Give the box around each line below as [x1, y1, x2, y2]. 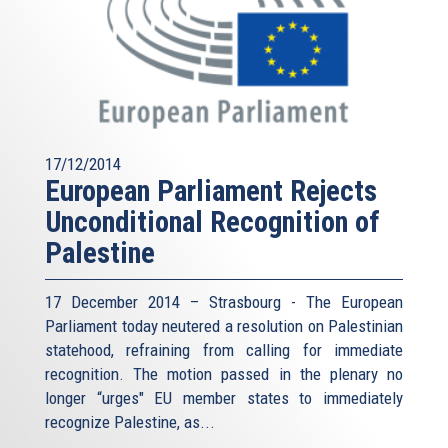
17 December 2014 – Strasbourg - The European [45, 292, 403, 313]
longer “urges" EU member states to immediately [45, 388, 403, 409]
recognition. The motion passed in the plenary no [45, 364, 403, 385]
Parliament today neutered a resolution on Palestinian [45, 316, 403, 337]
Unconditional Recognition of [45, 205, 380, 240]
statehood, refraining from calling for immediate [45, 340, 403, 361]
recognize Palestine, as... [45, 412, 215, 433]
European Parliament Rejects [45, 174, 377, 209]
